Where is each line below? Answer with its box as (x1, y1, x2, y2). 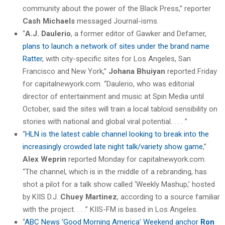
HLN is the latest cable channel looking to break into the (25, 129, 209, 139)
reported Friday (165, 66, 217, 76)
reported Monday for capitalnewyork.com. (66, 154, 206, 164)
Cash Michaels (23, 16, 77, 26)
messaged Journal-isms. (77, 16, 159, 26)
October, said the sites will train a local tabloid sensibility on (23, 104, 217, 114)
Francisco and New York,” (23, 66, 108, 76)
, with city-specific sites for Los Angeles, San (42, 54, 191, 63)
